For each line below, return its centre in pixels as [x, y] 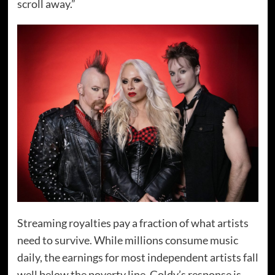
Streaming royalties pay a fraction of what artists [133, 223]
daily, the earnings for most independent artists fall [137, 258]
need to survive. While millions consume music [127, 240]
